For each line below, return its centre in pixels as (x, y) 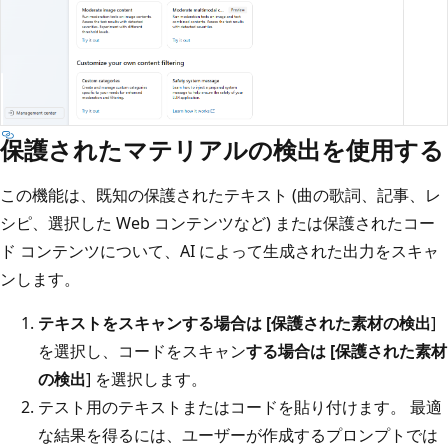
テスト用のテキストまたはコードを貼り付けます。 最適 (240, 406)
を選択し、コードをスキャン (142, 350)
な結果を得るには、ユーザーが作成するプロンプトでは (238, 434)
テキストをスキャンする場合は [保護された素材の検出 (234, 322)
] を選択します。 (146, 378)
